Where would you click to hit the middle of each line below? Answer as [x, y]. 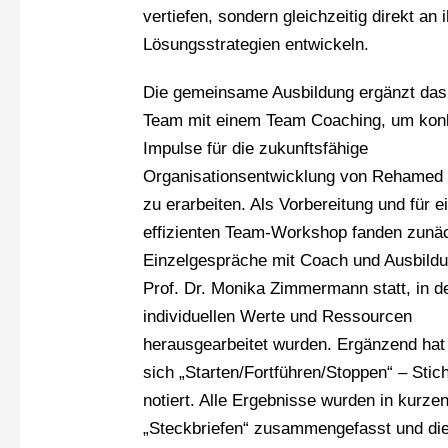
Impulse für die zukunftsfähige [256, 149]
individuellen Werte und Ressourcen [278, 317]
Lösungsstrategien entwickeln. [256, 45]
